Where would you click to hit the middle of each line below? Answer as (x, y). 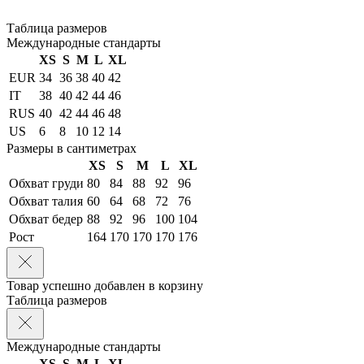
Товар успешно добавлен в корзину (105, 285)
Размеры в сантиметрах (71, 148)
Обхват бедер (46, 219)
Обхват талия (46, 201)
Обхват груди (46, 183)
